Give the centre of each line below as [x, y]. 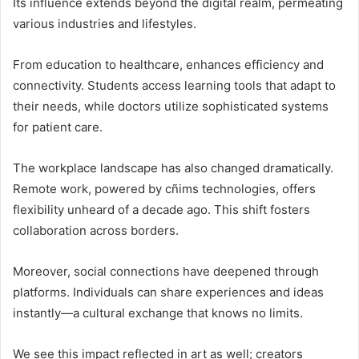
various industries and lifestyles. [105, 24]
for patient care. [58, 127]
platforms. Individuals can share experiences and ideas [168, 292]
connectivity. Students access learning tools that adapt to [174, 86]
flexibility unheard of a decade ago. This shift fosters [161, 210]
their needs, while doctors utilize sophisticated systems [171, 107]
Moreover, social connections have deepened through [166, 272]
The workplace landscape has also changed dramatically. [173, 168]
